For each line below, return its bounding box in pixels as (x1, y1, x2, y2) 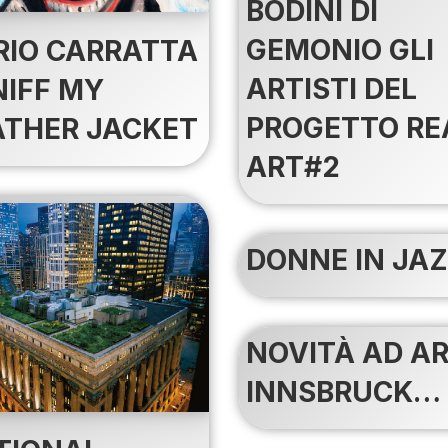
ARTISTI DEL (246, 72, 417, 107)
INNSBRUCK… (246, 375, 441, 410)
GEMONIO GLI (246, 33, 434, 68)
